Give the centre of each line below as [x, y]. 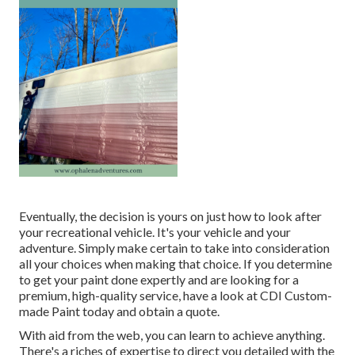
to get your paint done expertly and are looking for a [159, 280]
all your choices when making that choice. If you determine [176, 264]
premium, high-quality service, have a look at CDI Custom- [176, 296]
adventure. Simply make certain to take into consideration [174, 248]
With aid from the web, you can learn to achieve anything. [172, 335]
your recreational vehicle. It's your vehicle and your [155, 232]
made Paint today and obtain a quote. [119, 311]
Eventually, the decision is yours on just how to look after [170, 216]
